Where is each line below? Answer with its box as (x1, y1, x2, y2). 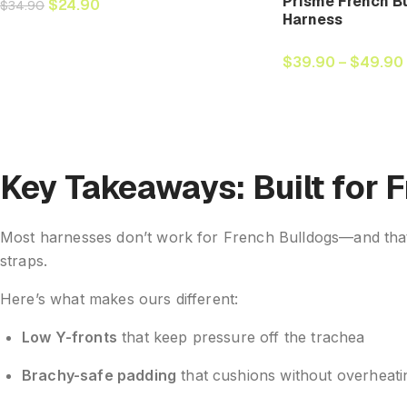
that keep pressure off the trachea (116, 328, 365, 347)
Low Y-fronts (22, 328, 117, 347)
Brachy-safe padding (22, 366, 177, 385)
